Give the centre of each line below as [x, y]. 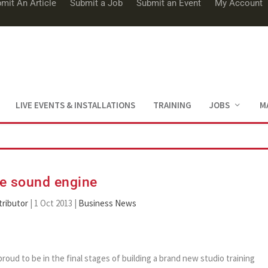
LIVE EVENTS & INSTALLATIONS [75, 105]
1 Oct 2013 [53, 203]
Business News [107, 203]
